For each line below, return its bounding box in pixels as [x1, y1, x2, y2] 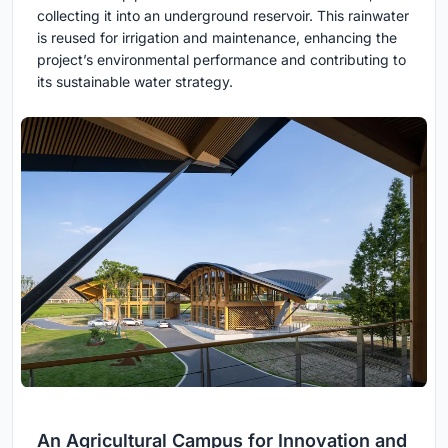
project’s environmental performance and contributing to [37, 51, 406, 69]
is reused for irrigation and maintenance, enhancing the [37, 29, 397, 47]
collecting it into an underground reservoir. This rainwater [37, 7, 409, 25]
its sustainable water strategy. [37, 73, 233, 91]
